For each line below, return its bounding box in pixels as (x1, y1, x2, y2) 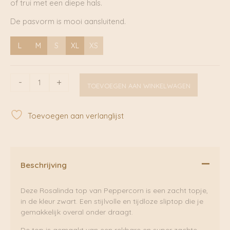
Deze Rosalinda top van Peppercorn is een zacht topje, (21, 186, 208, 196)
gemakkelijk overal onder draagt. (21, 207, 133, 217)
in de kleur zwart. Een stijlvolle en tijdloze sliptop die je (21, 197, 203, 206)
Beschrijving (21, 160, 67, 170)
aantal (10, 127, 32, 137)
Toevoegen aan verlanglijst (28, 110, 124, 121)
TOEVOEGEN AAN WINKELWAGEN (87, 81, 190, 90)
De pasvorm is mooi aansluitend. (10, 16, 126, 26)
